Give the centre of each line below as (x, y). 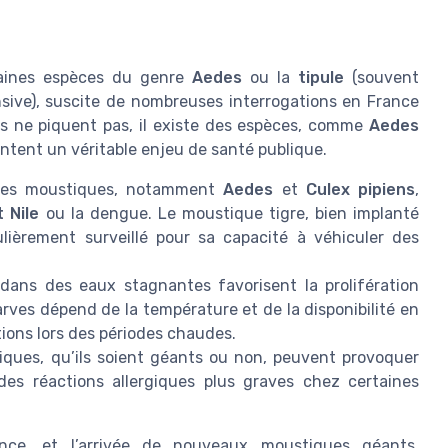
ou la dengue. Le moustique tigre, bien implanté (229, 213)
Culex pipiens (360, 189)
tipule (321, 77)
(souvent (381, 77)
